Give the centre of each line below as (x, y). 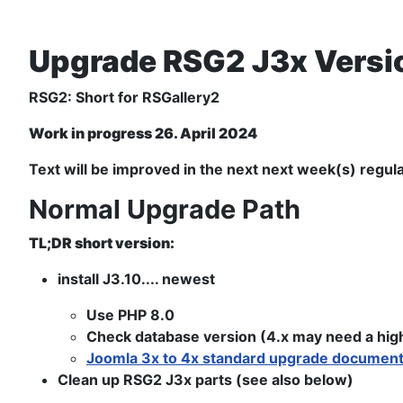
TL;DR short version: (102, 243)
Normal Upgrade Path (165, 210)
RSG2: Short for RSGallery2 (124, 98)
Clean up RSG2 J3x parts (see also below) (206, 380)
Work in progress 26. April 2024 (143, 134)
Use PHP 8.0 (130, 315)
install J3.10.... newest (136, 279)
